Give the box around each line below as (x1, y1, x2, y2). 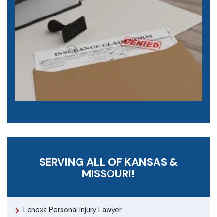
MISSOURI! (82, 166, 135, 181)
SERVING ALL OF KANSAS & (39, 155, 178, 169)
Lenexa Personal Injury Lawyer (23, 204, 122, 215)
